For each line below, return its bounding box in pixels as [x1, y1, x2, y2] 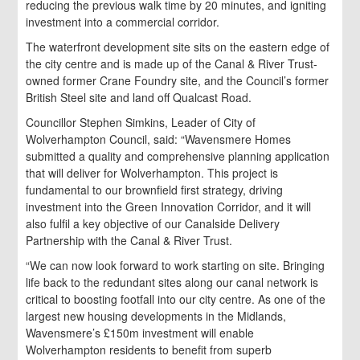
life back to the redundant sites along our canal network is [26, 273, 319, 290]
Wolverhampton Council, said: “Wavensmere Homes [26, 130, 292, 147]
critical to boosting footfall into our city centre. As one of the [26, 290, 326, 307]
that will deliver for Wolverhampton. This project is [26, 164, 279, 181]
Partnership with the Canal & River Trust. [26, 231, 233, 248]
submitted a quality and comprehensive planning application [26, 147, 330, 164]
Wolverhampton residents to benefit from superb [26, 341, 272, 358]
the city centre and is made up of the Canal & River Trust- [26, 55, 318, 72]
